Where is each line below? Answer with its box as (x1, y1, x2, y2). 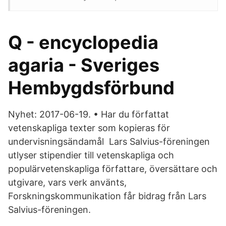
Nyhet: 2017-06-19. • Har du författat (8, 109, 169, 120)
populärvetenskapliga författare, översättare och (8, 163, 217, 174)
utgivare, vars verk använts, (8, 177, 129, 188)
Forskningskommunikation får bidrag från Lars (8, 191, 206, 201)
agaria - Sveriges (8, 54, 159, 76)
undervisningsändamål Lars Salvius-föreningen (8, 136, 210, 147)
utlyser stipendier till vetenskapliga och (8, 150, 174, 160)
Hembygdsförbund (8, 77, 175, 99)
